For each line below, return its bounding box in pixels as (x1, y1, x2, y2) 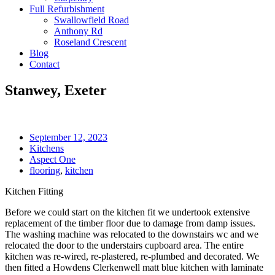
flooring (29, 165, 60, 176)
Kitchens (29, 142, 64, 153)
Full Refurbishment (29, 4, 104, 14)
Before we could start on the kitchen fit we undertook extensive (5, 206, 250, 217)
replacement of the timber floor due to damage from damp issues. (5, 217, 255, 228)
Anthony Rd (54, 26, 103, 36)
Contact (29, 59, 60, 69)
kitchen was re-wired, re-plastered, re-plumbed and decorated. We (5, 250, 259, 261)
